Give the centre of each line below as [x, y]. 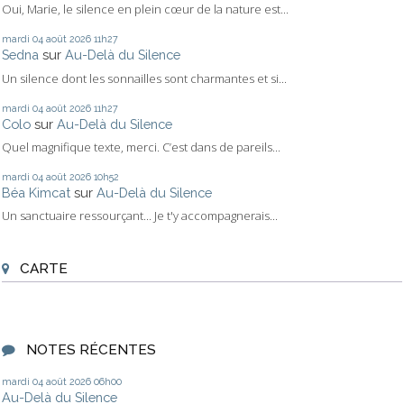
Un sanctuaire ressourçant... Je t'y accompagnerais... [140, 216]
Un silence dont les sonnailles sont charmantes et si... [144, 78]
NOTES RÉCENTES [91, 349]
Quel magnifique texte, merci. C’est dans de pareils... [141, 147]
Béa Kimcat [36, 193]
